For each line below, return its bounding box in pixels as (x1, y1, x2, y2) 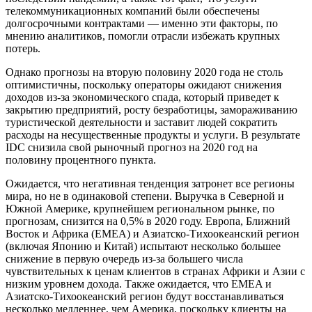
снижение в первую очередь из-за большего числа (6, 253, 243, 265)
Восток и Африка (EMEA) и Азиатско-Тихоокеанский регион (6, 228, 299, 240)
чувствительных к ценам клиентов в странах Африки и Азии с (6, 265, 305, 278)
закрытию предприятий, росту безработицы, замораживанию (6, 104, 297, 116)
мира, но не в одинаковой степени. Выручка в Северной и (6, 190, 284, 203)
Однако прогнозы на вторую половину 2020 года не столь (6, 66, 283, 79)
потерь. (6, 42, 40, 55)
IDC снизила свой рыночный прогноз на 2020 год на (6, 141, 258, 154)
